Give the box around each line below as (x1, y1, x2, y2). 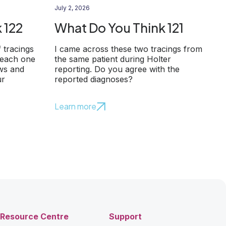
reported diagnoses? (54, 74, 133, 84)
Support (109, 211, 142, 221)
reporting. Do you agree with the (54, 64, 180, 74)
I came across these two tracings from (54, 44, 202, 54)
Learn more (54, 101, 96, 111)
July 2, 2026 (54, 4, 90, 12)
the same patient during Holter (54, 54, 171, 64)
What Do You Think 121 (54, 20, 184, 36)
